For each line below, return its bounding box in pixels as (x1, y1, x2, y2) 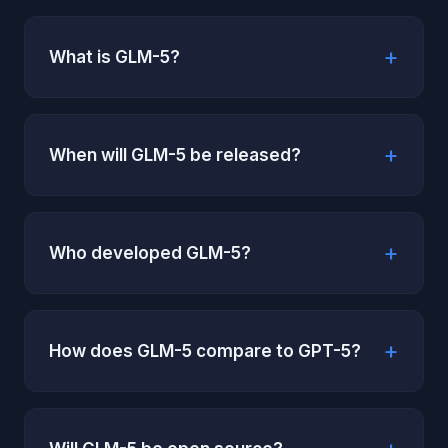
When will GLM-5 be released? (49, 145, 301, 165)
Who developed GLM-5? (49, 243, 251, 263)
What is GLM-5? (49, 47, 180, 67)
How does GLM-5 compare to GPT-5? (49, 341, 361, 361)
